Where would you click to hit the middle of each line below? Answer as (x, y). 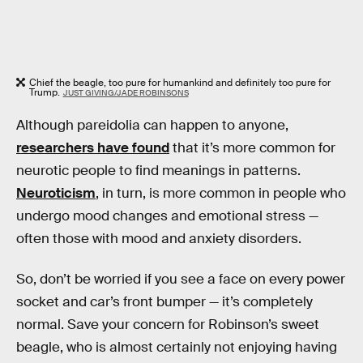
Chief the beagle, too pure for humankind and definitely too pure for (180, 82)
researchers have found (93, 148)
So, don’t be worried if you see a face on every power (181, 279)
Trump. (45, 92)
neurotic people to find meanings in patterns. (158, 171)
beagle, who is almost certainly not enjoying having (177, 347)
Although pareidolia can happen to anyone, (152, 126)
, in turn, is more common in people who (221, 194)
